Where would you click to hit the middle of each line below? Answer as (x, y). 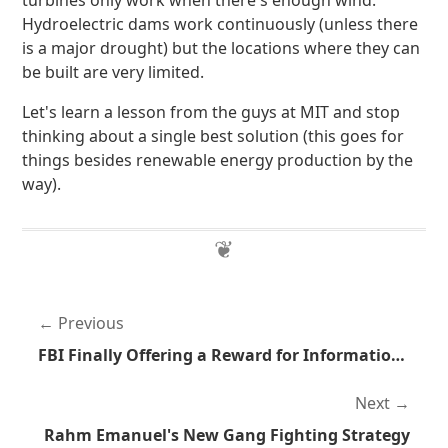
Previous (91, 323)
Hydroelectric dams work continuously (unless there (220, 24)
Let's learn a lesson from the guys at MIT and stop (211, 112)
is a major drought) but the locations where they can (221, 48)
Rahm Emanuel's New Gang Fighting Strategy (226, 435)
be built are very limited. (113, 72)
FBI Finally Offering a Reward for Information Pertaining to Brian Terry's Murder (398, 355)
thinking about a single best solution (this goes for (213, 136)
